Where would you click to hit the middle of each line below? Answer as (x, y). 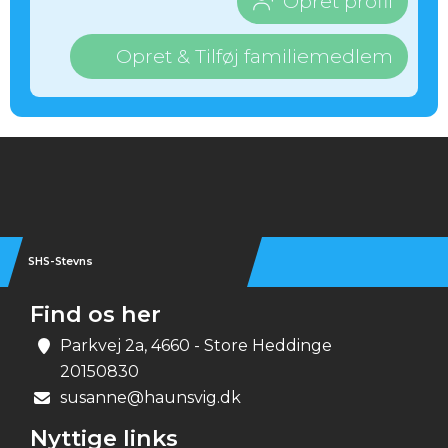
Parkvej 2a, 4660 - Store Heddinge (196, 345)
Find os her (95, 314)
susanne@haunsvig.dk (150, 397)
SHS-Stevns (60, 261)
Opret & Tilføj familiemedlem (254, 56)
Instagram (119, 161)
